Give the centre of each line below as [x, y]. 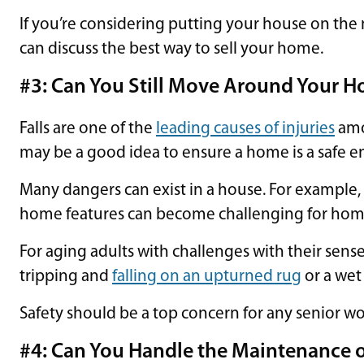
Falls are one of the [88, 128]
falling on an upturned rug [207, 276]
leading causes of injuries [245, 128]
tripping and [66, 276]
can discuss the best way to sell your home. [171, 49]
